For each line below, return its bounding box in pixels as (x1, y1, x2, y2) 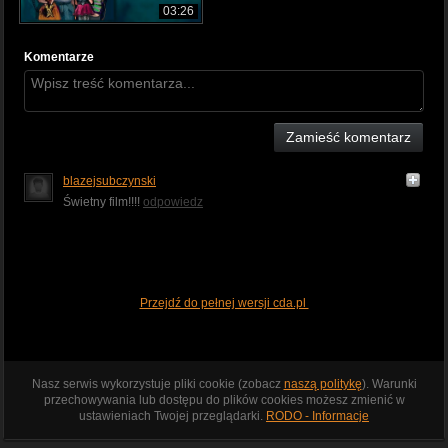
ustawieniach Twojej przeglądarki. (79, 409, 266, 424)
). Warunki (361, 377, 417, 392)
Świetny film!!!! (63, 195, 143, 210)
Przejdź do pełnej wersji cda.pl (139, 296, 309, 311)
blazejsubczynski (63, 174, 156, 189)
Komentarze (24, 49, 94, 64)
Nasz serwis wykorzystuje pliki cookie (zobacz (31, 377, 284, 392)
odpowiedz (143, 195, 203, 210)
